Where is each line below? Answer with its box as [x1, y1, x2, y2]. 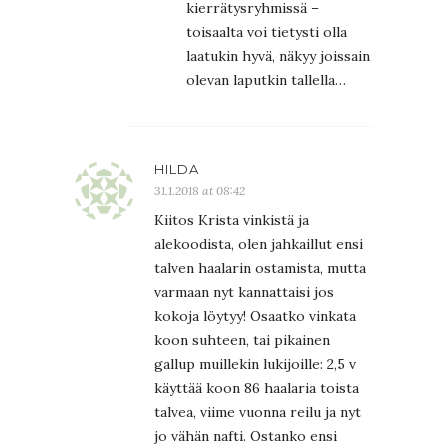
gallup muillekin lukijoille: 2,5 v [154, 355, 356, 374]
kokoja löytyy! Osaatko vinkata [154, 307, 356, 326]
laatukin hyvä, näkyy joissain [186, 47, 370, 66]
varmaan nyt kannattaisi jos [154, 283, 334, 302]
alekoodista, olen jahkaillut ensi [154, 235, 363, 254]
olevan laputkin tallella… [186, 71, 346, 90]
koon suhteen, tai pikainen [154, 331, 330, 350]
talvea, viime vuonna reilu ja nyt [154, 403, 361, 422]
